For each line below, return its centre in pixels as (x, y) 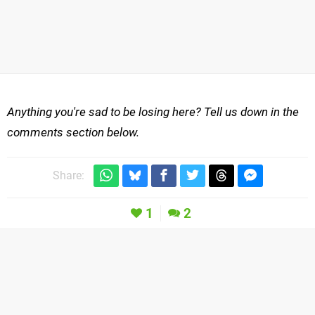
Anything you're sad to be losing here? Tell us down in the (153, 111)
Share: (68, 176)
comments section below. (73, 132)
